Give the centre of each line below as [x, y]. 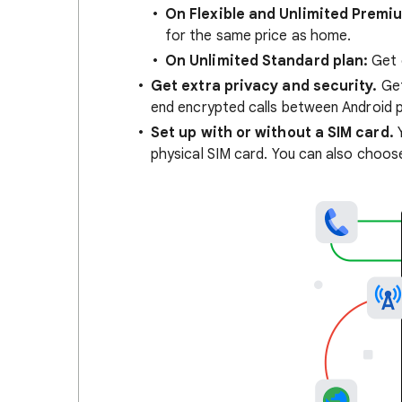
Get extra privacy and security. [264, 86]
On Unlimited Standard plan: [267, 61]
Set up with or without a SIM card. [272, 132]
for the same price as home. [258, 35]
